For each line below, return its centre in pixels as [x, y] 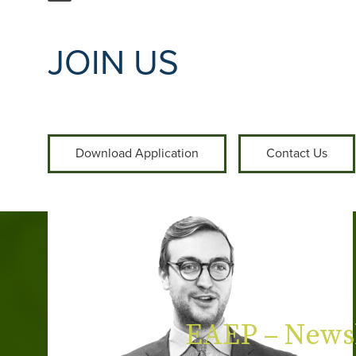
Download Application [137, 153]
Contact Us [297, 153]
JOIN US [113, 63]
